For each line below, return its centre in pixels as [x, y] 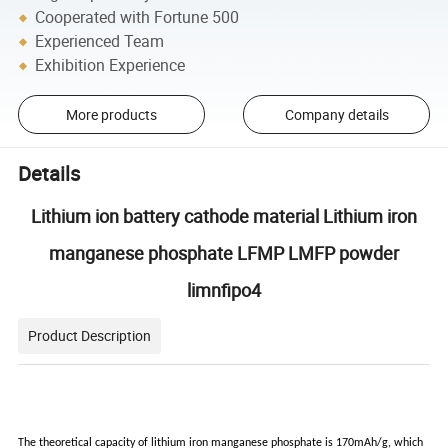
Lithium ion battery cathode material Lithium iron [224, 216]
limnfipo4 [224, 290]
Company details [336, 115]
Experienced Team [100, 41]
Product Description [90, 336]
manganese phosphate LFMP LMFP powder [224, 253]
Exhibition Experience [110, 65]
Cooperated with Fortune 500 [137, 17]
